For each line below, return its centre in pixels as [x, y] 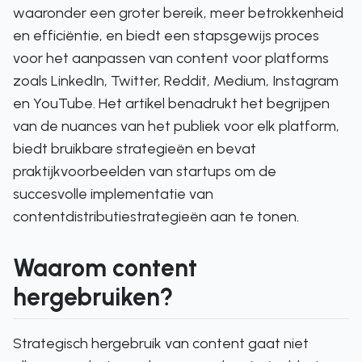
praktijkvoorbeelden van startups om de [145, 171]
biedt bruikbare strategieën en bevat [135, 149]
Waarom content [105, 268]
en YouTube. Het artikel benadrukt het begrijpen [171, 103]
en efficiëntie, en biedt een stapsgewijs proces [166, 36]
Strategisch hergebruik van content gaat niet [161, 343]
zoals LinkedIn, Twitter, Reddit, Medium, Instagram [176, 81]
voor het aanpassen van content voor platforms [171, 58]
